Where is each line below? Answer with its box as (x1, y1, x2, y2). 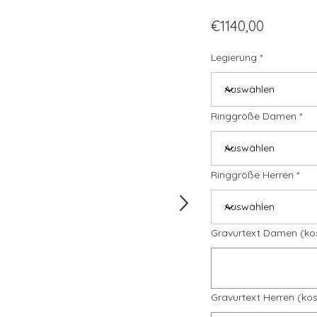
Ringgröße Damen (211, 110, 296, 122)
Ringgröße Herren (211, 168, 294, 181)
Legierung (211, 51, 257, 64)
